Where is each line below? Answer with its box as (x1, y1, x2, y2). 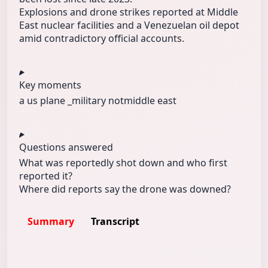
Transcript (91, 215, 139, 229)
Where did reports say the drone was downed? (19, 182, 231, 196)
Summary (28, 215, 74, 229)
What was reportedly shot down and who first (19, 156, 227, 170)
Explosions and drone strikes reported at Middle (19, 5, 238, 19)
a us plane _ (19, 94, 72, 108)
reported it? (19, 169, 72, 183)
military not (72, 94, 124, 108)
